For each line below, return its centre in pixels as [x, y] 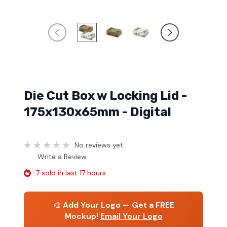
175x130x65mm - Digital [98, 112]
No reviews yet [99, 145]
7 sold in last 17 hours [71, 173]
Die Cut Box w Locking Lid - [105, 96]
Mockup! [81, 216]
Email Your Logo [131, 216]
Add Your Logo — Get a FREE [118, 205]
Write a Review [62, 156]
